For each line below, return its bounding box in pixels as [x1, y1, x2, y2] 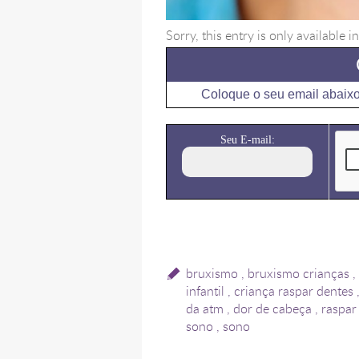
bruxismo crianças [247, 264, 349, 283]
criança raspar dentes [233, 282, 353, 301]
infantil [185, 282, 224, 301]
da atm [185, 300, 224, 318]
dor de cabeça [232, 300, 312, 318]
